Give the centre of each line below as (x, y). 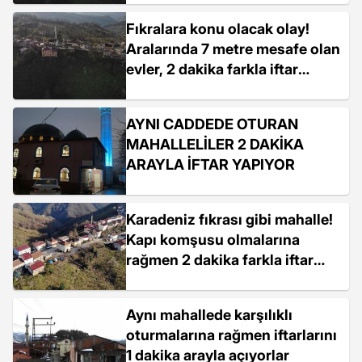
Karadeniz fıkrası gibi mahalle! (229, 219)
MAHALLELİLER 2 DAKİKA (215, 144)
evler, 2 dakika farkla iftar (212, 69)
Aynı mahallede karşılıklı (209, 315)
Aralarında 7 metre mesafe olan (233, 49)
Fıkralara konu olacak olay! (218, 29)
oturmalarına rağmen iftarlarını (232, 335)
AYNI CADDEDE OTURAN (212, 124)
